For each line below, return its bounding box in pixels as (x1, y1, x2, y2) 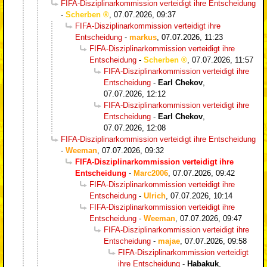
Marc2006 (133, 168, 168, 178)
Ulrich (144, 191, 166, 200)
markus (129, 32, 157, 42)
